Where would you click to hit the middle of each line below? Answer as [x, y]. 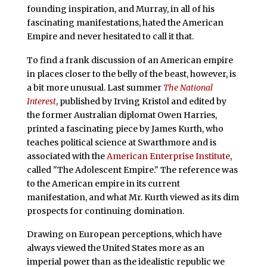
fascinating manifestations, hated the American [125, 22]
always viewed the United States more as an [115, 248]
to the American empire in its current [103, 183]
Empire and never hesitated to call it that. [110, 36]
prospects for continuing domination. [105, 211]
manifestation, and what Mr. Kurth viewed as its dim [133, 197]
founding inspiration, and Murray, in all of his [120, 9]
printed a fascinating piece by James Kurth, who [125, 128]
